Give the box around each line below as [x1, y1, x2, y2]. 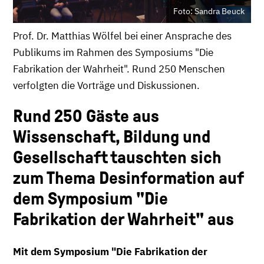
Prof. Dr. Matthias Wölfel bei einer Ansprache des [13, 29, 232, 42]
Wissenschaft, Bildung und [13, 127, 210, 146]
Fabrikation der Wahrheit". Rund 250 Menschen [13, 62, 225, 75]
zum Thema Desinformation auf [13, 168, 243, 187]
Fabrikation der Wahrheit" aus [13, 209, 234, 229]
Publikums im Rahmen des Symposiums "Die [13, 45, 213, 59]
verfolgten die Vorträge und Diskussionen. [13, 78, 200, 92]
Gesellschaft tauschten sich [13, 147, 222, 167]
